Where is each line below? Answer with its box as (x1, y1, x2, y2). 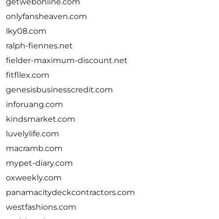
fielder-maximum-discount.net (6, 56, 128, 65)
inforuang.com (6, 100, 63, 109)
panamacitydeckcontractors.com (6, 188, 135, 197)
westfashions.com (6, 202, 76, 212)
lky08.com (6, 26, 46, 36)
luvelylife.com (6, 129, 59, 138)
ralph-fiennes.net (6, 41, 73, 50)
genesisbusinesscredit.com (6, 85, 113, 94)
